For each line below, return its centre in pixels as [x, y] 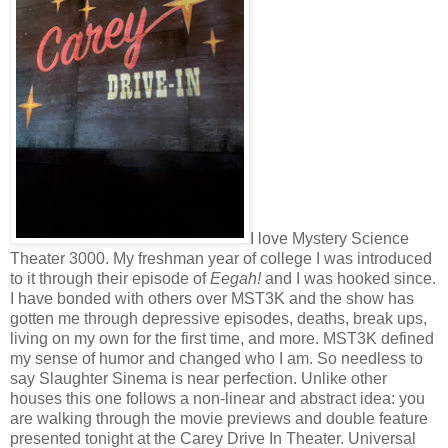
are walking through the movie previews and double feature [219, 419]
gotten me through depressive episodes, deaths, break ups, [218, 319]
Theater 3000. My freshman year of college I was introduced [221, 259]
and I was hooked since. [348, 279]
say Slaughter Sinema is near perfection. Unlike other [198, 379]
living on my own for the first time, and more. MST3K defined [222, 339]
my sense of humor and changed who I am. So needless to [216, 359]
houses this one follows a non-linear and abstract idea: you [217, 399]
